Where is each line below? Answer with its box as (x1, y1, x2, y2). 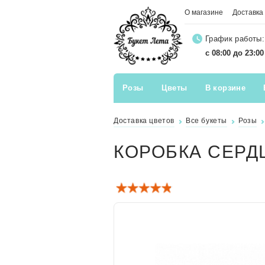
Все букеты (186, 116, 227, 125)
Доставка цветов (114, 116, 174, 125)
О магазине (185, 8, 223, 17)
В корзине (205, 83, 246, 92)
